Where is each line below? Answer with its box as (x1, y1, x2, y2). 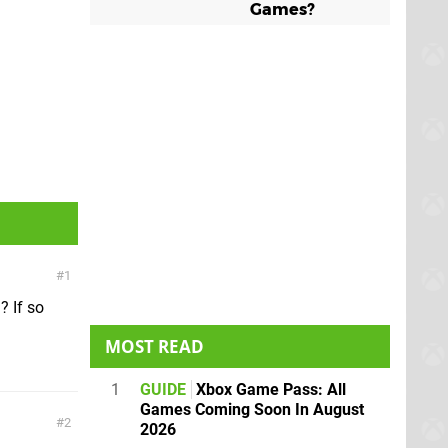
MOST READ (105, 334, 204, 358)
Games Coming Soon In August (140, 399, 364, 419)
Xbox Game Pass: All (192, 379, 346, 399)
